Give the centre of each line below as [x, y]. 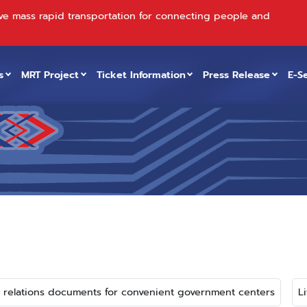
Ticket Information [141, 75]
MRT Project [50, 75]
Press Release [237, 75]
